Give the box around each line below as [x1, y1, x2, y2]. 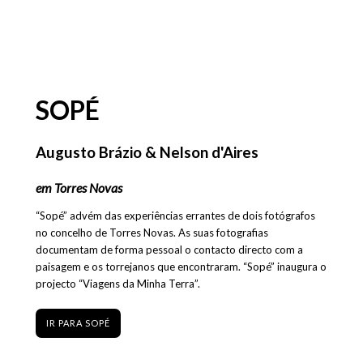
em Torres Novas [35, 179, 122, 195]
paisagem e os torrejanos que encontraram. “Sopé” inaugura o [35, 259, 327, 273]
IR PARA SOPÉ [45, 317, 110, 328]
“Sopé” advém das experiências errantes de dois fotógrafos [35, 208, 315, 222]
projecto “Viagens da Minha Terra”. [35, 276, 200, 290]
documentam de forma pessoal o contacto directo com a [35, 242, 303, 256]
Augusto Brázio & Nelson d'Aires [35, 143, 258, 161]
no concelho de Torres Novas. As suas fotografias [35, 225, 268, 239]
